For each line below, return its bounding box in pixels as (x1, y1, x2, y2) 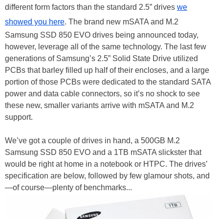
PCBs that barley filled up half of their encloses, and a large (5, 66, 209, 74)
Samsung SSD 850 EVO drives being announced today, (5, 31, 198, 39)
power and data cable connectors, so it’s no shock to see (5, 89, 200, 98)
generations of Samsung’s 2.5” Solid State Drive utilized (5, 54, 198, 63)
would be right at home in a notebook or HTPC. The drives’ (5, 160, 207, 168)
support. (5, 113, 33, 121)
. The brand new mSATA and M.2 (65, 18, 178, 26)
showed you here (5, 18, 65, 26)
